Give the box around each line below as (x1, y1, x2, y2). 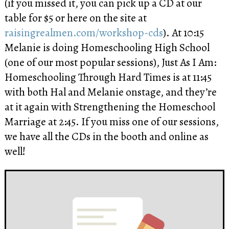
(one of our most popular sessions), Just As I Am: (4, 54, 216, 70)
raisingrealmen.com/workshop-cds (4, 25, 163, 40)
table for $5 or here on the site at (4, 10, 147, 25)
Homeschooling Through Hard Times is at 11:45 (4, 69, 212, 84)
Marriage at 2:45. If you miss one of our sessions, (4, 113, 219, 129)
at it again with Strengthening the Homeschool (4, 99, 215, 114)
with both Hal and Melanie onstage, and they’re (4, 84, 217, 99)
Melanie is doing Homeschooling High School (4, 39, 210, 55)
